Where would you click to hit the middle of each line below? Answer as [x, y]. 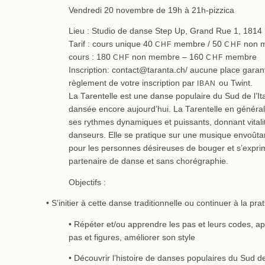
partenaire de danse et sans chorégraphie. [148, 161]
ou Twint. [234, 83]
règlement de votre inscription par [132, 83]
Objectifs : [87, 182]
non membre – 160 [168, 57]
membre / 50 [198, 44]
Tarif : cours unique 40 [112, 44]
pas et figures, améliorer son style [132, 237]
